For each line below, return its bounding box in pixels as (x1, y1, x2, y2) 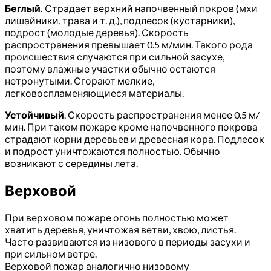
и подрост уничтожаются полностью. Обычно (5, 145, 220, 157)
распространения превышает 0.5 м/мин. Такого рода (5, 39, 253, 51)
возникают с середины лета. (5, 157, 138, 169)
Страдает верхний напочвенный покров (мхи (43, 2, 258, 15)
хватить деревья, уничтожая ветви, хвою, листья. (5, 224, 236, 236)
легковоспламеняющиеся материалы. (5, 87, 184, 99)
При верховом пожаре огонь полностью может (5, 212, 229, 224)
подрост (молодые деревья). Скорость (5, 27, 189, 39)
